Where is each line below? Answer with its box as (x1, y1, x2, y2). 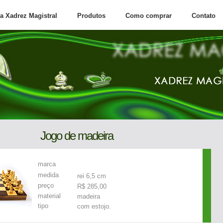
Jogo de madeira (40, 129, 113, 142)
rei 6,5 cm (77, 172, 106, 180)
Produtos (77, 12, 106, 19)
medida (38, 171, 59, 179)
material (38, 192, 61, 200)
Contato (192, 12, 216, 19)
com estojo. (77, 202, 111, 210)
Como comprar (125, 12, 172, 19)
